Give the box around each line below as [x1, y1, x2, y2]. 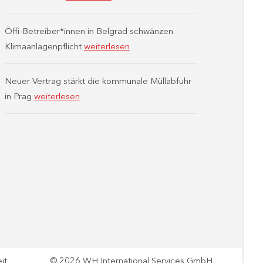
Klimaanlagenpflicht [4, 41, 84, 52]
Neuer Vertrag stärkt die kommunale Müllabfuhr [4, 75, 191, 86]
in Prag [4, 90, 34, 102]
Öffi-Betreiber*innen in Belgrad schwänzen [4, 25, 173, 36]
